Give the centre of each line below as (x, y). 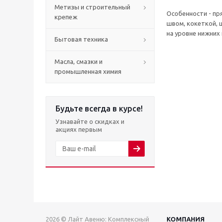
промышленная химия (88, 71)
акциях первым (79, 129)
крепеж (66, 17)
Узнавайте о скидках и (90, 121)
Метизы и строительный (92, 7)
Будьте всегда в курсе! (99, 109)
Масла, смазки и (79, 61)
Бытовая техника (81, 39)
